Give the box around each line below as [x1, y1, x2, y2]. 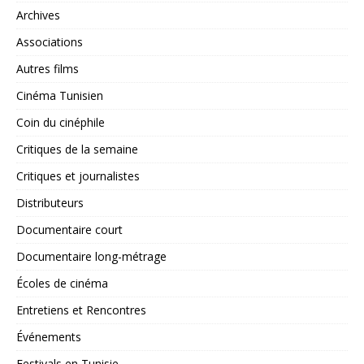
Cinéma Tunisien [16, 87, 103, 103]
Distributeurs [16, 194, 84, 210]
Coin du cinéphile [16, 114, 105, 130]
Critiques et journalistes [16, 167, 140, 184]
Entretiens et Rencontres [16, 301, 146, 318]
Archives [16, 6, 60, 23]
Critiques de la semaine [16, 141, 138, 157]
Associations [16, 33, 83, 50]
